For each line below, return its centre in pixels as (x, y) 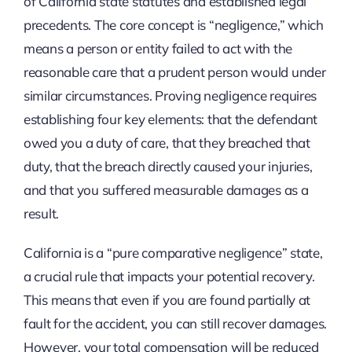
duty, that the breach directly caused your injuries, (168, 166)
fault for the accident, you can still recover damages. (175, 323)
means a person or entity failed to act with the (158, 48)
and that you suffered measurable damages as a (166, 189)
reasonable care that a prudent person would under (174, 71)
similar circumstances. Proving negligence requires (170, 95)
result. (41, 213)
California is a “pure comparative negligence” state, (173, 252)
